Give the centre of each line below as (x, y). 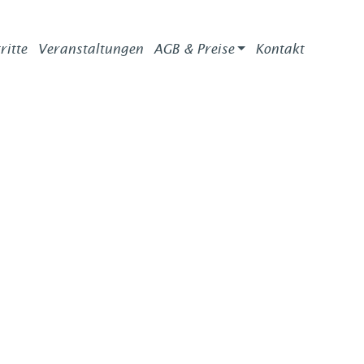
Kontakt (280, 49)
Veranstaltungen (91, 49)
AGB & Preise (193, 49)
